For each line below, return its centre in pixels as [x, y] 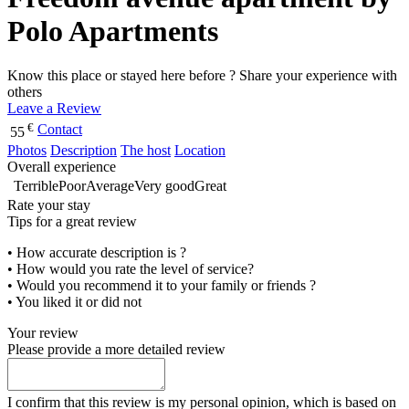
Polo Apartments [113, 31]
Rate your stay [49, 205]
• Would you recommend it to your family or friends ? [162, 286]
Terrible [36, 186]
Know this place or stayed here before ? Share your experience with [202, 76]
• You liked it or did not [74, 302]
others [25, 92]
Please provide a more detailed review [116, 350]
